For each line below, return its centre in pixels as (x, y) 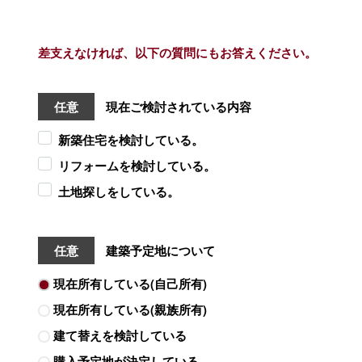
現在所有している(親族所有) (130, 309)
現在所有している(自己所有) (130, 283)
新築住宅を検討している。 (130, 139)
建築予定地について (158, 250)
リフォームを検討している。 (137, 165)
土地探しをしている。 (118, 191)
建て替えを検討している (120, 335)
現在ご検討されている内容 (177, 106)
